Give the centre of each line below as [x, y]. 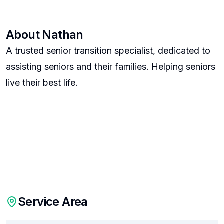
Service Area [53, 202]
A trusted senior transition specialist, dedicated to [108, 51]
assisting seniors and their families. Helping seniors [111, 67]
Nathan [63, 35]
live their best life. [42, 83]
